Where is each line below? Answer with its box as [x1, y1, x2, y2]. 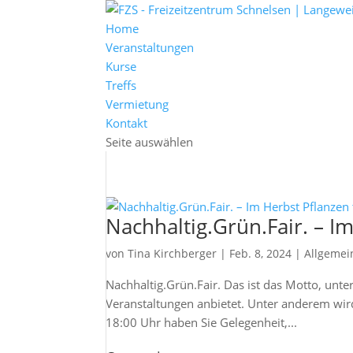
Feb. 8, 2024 [229, 246, 292, 261]
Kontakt [106, 115, 148, 131]
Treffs [106, 77, 137, 93]
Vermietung [106, 96, 169, 112]
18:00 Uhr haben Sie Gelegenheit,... [106, 314, 298, 330]
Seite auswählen [106, 134, 194, 150]
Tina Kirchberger [128, 246, 217, 261]
